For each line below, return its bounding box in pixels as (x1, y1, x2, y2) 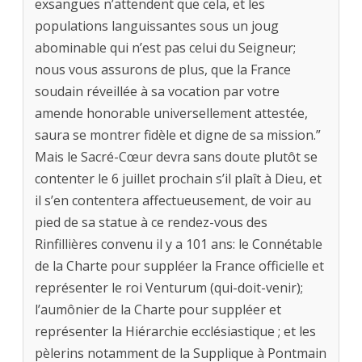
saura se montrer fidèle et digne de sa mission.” (35, 126, 321, 145)
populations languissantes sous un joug (35, 17, 279, 36)
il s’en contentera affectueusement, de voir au (35, 192, 311, 210)
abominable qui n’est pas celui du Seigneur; (35, 39, 296, 57)
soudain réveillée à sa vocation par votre (35, 82, 280, 101)
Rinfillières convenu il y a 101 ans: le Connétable (35, 235, 322, 254)
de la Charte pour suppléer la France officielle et (35, 257, 324, 276)
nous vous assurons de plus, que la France (35, 61, 291, 79)
